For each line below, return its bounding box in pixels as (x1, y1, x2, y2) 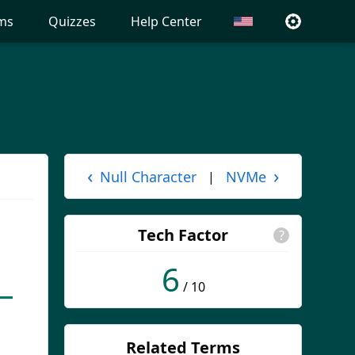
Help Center (131, 13, 202, 30)
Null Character (100, 166, 197, 186)
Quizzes (48, 13, 96, 30)
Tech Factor (138, 224, 228, 246)
